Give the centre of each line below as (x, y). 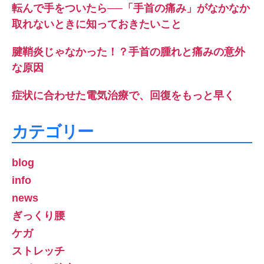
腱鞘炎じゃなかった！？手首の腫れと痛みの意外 (128, 52)
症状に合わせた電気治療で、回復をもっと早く (123, 95)
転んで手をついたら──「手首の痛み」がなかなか (131, 8)
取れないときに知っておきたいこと (97, 24)
